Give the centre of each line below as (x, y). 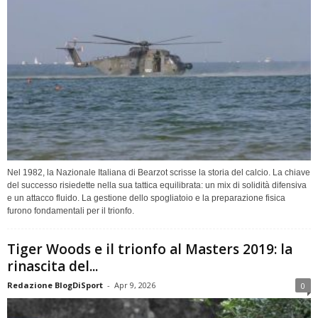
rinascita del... (53, 267)
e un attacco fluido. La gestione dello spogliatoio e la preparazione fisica (146, 198)
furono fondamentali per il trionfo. (71, 211)
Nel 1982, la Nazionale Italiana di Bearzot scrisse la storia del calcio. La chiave (159, 173)
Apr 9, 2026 (135, 285)
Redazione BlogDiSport (55, 285)
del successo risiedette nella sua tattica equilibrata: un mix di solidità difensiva (157, 186)
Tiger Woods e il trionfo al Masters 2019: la (150, 250)
